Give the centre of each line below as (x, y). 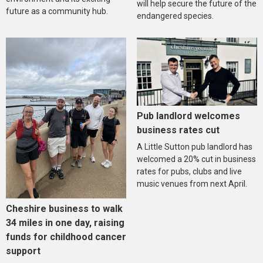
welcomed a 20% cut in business (196, 159)
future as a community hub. (57, 11)
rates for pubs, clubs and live (189, 171)
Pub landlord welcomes (188, 116)
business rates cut (178, 130)
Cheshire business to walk (64, 208)
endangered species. (175, 16)
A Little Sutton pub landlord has (194, 146)
